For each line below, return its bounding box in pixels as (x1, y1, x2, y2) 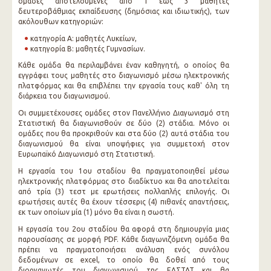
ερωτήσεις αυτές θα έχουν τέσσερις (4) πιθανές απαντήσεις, (18, 198, 230, 206)
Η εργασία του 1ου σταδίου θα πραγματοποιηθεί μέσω (18, 167, 230, 175)
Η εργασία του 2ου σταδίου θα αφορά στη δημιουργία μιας (18, 225, 230, 233)
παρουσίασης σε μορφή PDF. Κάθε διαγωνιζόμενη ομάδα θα (18, 235, 230, 243)
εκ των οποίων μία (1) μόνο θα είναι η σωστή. (18, 208, 174, 216)
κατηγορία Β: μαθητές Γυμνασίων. (30, 45, 145, 53)
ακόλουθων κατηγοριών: (18, 18, 103, 25)
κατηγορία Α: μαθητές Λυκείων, (30, 34, 137, 42)
